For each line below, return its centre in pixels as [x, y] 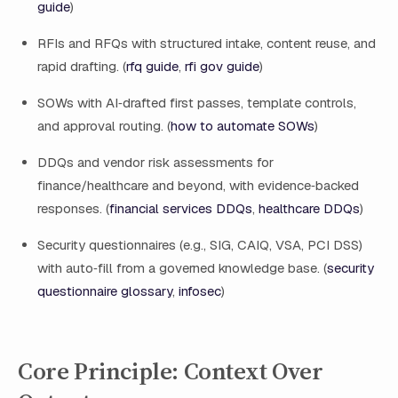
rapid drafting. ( [82, 66]
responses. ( [73, 208]
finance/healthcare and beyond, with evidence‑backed [198, 185]
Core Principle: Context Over [171, 370]
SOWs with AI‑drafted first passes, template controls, [197, 102]
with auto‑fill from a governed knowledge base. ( [182, 267]
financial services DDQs [181, 208]
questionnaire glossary [105, 291]
